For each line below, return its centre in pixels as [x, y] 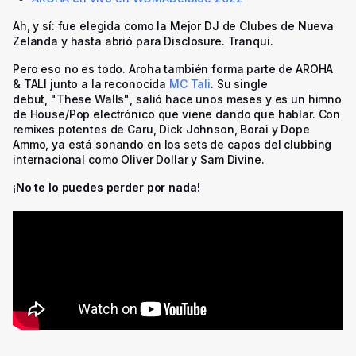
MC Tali [190, 83]
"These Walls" [91, 99]
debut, [32, 99]
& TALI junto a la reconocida [91, 83]
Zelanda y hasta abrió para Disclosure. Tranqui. [143, 41]
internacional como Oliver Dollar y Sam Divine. [139, 159]
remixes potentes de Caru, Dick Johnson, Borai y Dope [161, 129]
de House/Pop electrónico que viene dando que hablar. [166, 114]
